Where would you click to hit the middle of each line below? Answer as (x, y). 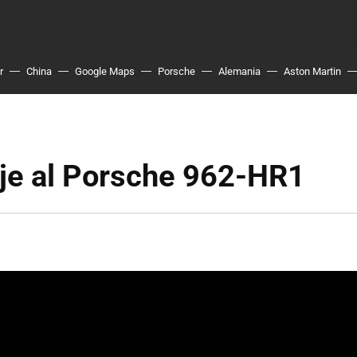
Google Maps (105, 71)
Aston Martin (312, 71)
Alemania (239, 71)
